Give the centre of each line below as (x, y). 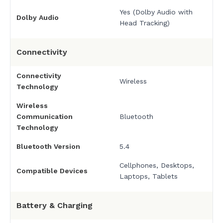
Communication (45, 116)
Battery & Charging (55, 205)
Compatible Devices (52, 170)
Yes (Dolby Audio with (156, 12)
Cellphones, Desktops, (157, 165)
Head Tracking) (144, 23)
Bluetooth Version (48, 146)
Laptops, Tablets (148, 176)
